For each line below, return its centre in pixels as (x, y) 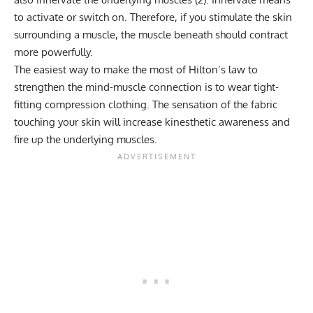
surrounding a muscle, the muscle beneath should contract (151, 34)
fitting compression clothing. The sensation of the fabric (146, 104)
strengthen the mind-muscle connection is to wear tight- (146, 87)
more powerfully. (53, 52)
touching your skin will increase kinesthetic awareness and (152, 122)
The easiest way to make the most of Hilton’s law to (136, 69)
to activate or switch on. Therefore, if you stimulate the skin (153, 17)
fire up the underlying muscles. (86, 139)
